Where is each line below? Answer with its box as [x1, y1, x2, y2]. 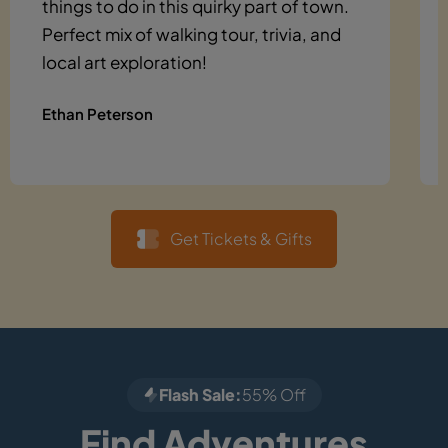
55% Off [241, 383, 306, 405]
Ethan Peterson [42, 103, 153, 123]
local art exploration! [42, 50, 207, 73]
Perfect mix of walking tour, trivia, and [42, 22, 341, 45]
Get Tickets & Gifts [170, 227, 312, 249]
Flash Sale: [158, 383, 242, 405]
